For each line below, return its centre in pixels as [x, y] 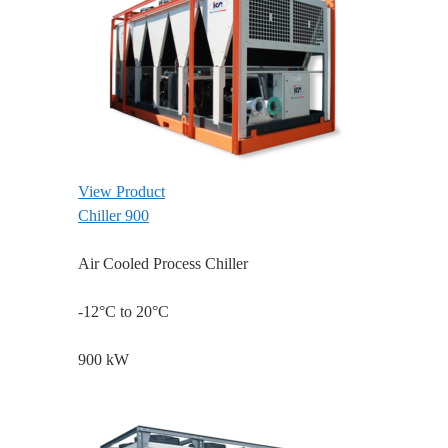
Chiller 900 [113, 216]
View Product [121, 192]
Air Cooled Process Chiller [163, 264]
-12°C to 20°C [123, 312]
